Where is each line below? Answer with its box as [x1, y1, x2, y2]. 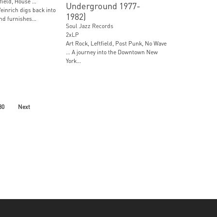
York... [66, 57, 81, 64]
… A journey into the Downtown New [66, 48, 158, 56]
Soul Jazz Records [66, 22, 114, 30]
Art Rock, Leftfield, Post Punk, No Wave [66, 39, 167, 47]
